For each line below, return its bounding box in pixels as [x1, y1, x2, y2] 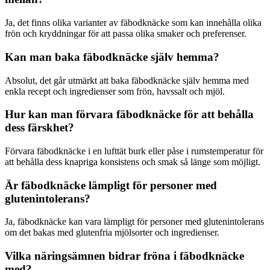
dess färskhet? [5, 121, 74, 134]
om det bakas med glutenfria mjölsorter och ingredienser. [5, 227, 219, 238]
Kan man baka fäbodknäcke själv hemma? [5, 50, 219, 63]
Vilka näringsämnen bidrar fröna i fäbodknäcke [5, 250, 244, 263]
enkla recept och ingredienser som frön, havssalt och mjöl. [5, 86, 225, 96]
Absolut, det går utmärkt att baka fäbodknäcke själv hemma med [5, 75, 249, 86]
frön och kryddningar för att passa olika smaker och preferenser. [5, 28, 246, 39]
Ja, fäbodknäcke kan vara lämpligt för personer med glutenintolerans [5, 216, 264, 227]
